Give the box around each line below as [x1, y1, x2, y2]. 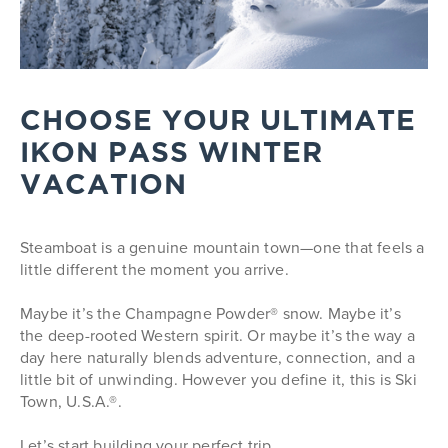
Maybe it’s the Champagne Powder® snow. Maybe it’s [20, 301, 401, 325]
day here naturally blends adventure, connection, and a [20, 345, 415, 369]
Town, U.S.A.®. [20, 389, 122, 413]
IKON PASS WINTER [20, 140, 323, 169]
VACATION [20, 172, 187, 201]
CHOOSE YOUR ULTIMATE [20, 108, 416, 137]
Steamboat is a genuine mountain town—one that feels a [20, 235, 425, 259]
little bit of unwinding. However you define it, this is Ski [20, 367, 417, 391]
